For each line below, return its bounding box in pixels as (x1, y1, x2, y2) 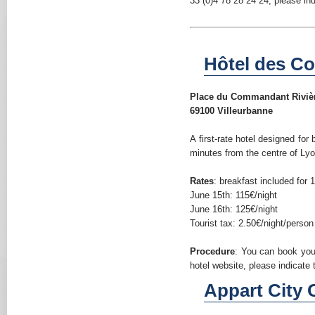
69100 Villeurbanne (190, 105, 274, 116)
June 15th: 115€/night (190, 190, 278, 200)
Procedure (190, 246, 236, 257)
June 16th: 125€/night (190, 204, 278, 214)
